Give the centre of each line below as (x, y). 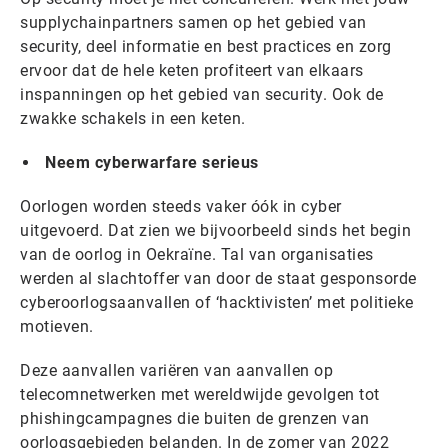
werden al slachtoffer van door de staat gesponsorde (218, 278)
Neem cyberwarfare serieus (152, 162)
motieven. (57, 326)
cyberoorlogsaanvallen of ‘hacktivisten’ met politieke (217, 302)
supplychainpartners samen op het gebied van (193, 22)
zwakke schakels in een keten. (133, 118)
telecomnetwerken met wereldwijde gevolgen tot (200, 394)
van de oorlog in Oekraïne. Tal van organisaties (197, 254)
